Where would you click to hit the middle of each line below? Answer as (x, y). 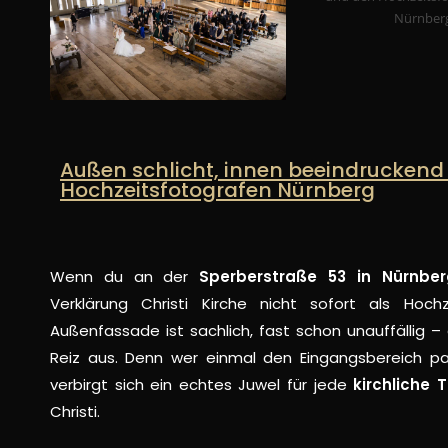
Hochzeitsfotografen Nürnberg (217, 190)
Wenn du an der (125, 276)
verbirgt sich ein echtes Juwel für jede (202, 384)
